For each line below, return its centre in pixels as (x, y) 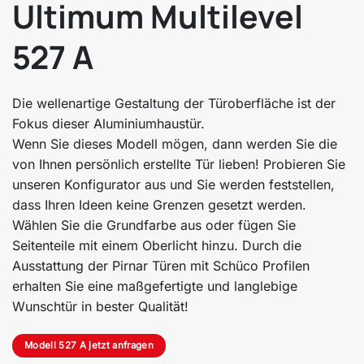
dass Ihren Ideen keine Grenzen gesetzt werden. (159, 204)
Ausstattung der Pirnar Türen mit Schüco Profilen (161, 265)
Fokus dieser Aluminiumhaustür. (108, 123)
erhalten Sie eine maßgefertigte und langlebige (155, 286)
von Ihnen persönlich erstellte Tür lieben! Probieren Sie (179, 164)
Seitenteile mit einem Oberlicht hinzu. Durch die (157, 245)
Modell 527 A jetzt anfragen (89, 345)
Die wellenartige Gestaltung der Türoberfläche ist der (174, 103)
